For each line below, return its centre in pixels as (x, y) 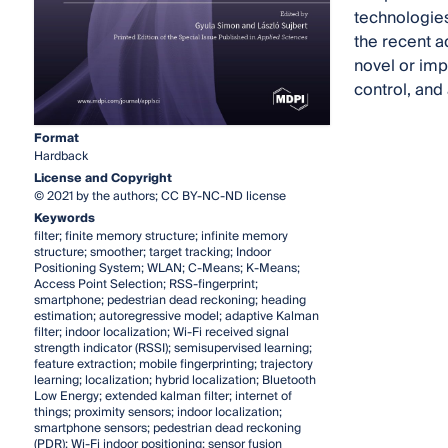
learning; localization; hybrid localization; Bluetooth (174, 380)
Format (56, 138)
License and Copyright (102, 178)
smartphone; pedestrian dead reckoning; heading (169, 300)
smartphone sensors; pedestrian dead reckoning (167, 428)
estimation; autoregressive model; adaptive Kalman (176, 316)
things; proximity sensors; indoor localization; (157, 412)
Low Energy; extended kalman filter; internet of (162, 396)
